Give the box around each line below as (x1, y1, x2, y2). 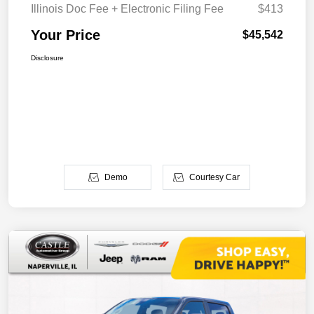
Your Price (31, 27, 100, 43)
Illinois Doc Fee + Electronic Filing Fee (31, 2, 224, 15)
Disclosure (31, 53, 64, 62)
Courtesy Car (189, 172, 240, 182)
